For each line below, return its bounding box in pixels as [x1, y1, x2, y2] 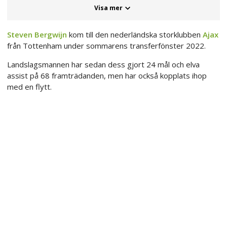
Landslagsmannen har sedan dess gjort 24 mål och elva [7, 59, 200, 70]
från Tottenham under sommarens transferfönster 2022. [7, 41, 206, 51]
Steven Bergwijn [7, 29, 67, 40]
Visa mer [94, 4, 123, 13]
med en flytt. [7, 82, 52, 92]
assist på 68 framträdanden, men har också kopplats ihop [7, 70, 207, 81]
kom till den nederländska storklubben [67, 29, 203, 40]
